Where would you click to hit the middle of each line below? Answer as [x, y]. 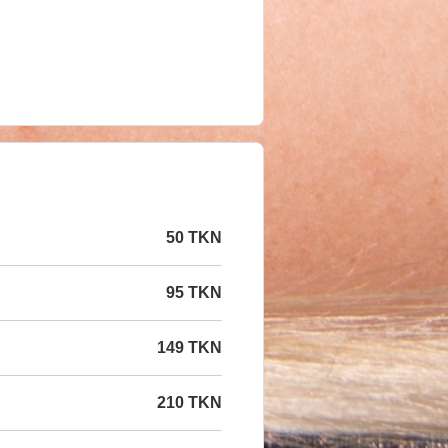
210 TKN [189, 403]
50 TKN [194, 238]
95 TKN [194, 293]
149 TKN [189, 348]
